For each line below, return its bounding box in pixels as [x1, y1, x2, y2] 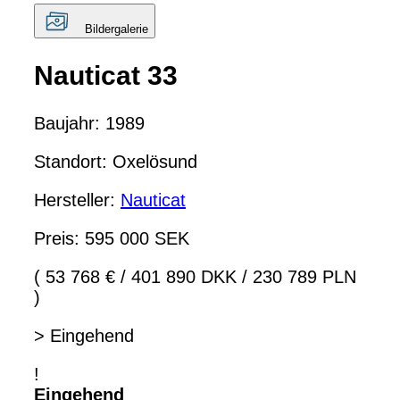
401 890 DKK [126, 267, 242, 287]
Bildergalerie [85, 22, 148, 37]
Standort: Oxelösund [34, 152, 197, 172]
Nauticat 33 [34, 61, 178, 91]
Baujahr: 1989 [34, 113, 145, 134]
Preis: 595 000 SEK [34, 229, 189, 249]
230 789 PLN [247, 267, 356, 287]
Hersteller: [34, 190, 121, 211]
